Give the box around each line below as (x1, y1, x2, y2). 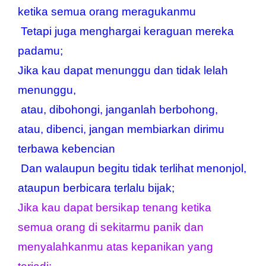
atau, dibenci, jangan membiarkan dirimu (18, 122, 224, 135)
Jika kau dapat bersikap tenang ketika (18, 201, 211, 214)
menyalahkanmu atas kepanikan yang (18, 240, 213, 253)
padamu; (18, 44, 63, 57)
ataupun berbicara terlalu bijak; (18, 181, 175, 194)
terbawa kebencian (18, 142, 115, 155)
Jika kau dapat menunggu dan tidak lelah (18, 64, 228, 77)
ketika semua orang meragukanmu (18, 5, 196, 18)
